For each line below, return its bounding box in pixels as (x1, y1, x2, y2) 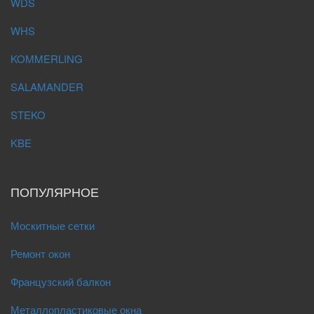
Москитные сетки (11, 218, 95, 233)
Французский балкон (11, 274, 111, 289)
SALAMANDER (11, 79, 83, 94)
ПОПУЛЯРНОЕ (11, 182, 99, 200)
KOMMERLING (11, 51, 83, 66)
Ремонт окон (11, 246, 70, 261)
